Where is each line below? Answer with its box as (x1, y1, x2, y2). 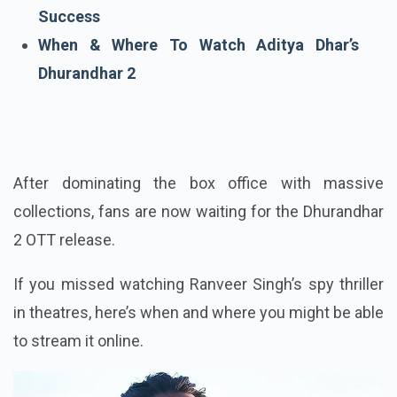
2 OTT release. (13, 259, 115, 278)
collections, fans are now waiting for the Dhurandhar (13, 230, 384, 250)
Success (38, 35, 100, 55)
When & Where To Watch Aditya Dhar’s (38, 64, 359, 83)
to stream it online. (13, 360, 144, 379)
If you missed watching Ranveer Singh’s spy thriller (13, 303, 384, 323)
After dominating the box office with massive (13, 202, 384, 222)
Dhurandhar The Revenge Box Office (38, 7, 359, 27)
